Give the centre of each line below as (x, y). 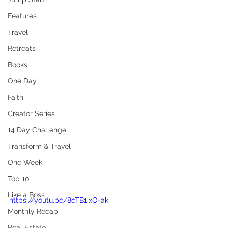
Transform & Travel (39, 146)
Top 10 (19, 179)
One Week (25, 162)
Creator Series (31, 113)
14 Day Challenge (37, 130)
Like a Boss (26, 195)
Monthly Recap (33, 211)
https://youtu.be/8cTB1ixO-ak (59, 200)
